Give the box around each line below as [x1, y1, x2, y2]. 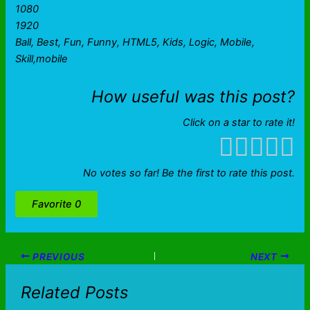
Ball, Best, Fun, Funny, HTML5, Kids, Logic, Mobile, [15, 36, 255, 49]
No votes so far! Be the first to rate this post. [82, 166, 295, 179]
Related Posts [20, 282, 128, 303]
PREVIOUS [30, 250, 85, 262]
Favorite [32, 198, 75, 211]
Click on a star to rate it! [182, 116, 295, 129]
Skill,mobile [15, 53, 69, 66]
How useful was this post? [91, 86, 295, 107]
